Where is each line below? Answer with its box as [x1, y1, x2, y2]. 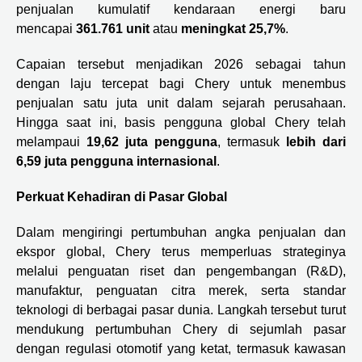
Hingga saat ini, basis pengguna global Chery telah [16, 116, 346, 129]
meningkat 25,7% [181, 22, 285, 36]
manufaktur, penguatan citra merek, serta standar [16, 284, 346, 297]
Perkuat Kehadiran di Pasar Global [16, 190, 227, 204]
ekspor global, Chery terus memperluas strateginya [16, 245, 346, 259]
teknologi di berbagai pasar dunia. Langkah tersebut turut [16, 303, 346, 317]
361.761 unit [76, 22, 149, 36]
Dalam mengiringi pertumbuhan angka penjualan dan [16, 225, 346, 239]
